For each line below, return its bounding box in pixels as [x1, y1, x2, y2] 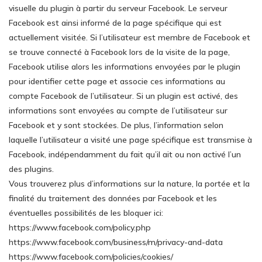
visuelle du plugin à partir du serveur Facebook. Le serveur [9, 3, 227, 13]
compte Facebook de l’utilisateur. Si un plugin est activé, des [9, 91, 238, 101]
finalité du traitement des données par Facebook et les [9, 193, 217, 204]
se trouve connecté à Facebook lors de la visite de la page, [9, 47, 230, 57]
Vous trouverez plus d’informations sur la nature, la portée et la [9, 178, 250, 189]
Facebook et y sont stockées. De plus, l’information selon [9, 120, 223, 130]
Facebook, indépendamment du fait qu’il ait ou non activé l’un [9, 149, 241, 160]
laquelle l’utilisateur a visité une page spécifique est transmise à [9, 135, 252, 145]
